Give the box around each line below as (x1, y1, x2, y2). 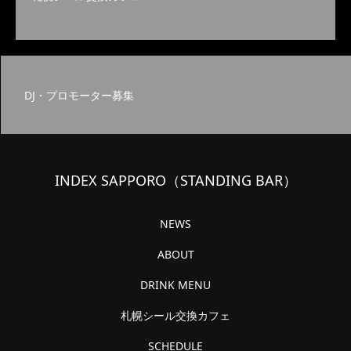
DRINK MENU (140, 277, 211, 292)
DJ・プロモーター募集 (24, 87, 134, 103)
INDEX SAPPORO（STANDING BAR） (54, 171, 297, 190)
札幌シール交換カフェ (121, 308, 230, 323)
